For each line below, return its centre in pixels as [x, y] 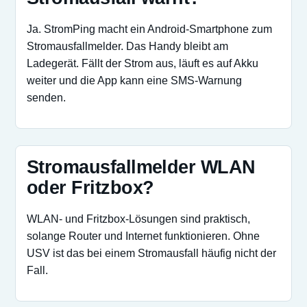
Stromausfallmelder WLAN [141, 167]
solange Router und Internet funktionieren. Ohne [143, 236]
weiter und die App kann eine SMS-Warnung [134, 81]
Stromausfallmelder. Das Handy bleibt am [127, 46]
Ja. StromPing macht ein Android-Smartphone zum [149, 29]
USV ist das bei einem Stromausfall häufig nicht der [151, 253]
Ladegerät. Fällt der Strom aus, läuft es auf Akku [143, 63]
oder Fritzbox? [90, 188]
